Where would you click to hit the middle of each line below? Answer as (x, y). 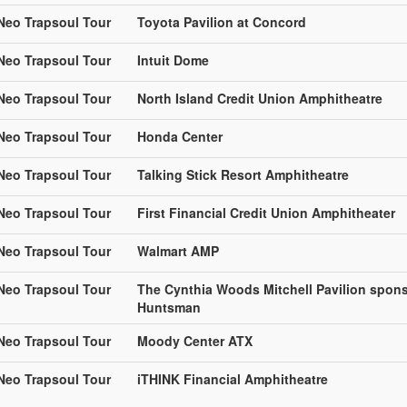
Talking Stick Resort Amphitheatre (243, 174)
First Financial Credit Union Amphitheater (266, 212)
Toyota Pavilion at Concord (222, 21)
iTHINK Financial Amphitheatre (233, 378)
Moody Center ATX (195, 340)
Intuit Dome (173, 60)
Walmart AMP (178, 250)
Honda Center (180, 136)
